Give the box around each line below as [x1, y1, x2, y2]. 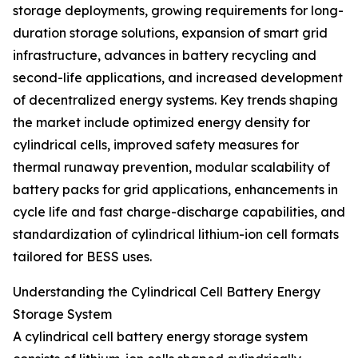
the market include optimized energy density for [13, 114, 310, 131]
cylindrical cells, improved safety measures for [13, 137, 299, 153]
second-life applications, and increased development [13, 70, 343, 86]
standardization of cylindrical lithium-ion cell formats [13, 226, 339, 243]
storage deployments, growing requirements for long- [13, 2, 344, 19]
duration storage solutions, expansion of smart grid [13, 25, 328, 42]
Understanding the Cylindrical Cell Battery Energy [13, 284, 320, 300]
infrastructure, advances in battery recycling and [13, 47, 316, 64]
